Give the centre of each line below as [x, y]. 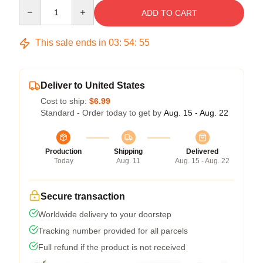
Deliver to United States [93, 86]
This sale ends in [71, 43]
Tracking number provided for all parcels [113, 231]
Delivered [202, 152]
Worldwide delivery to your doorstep [105, 215]
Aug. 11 [128, 161]
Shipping [128, 152]
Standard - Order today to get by [102, 113]
